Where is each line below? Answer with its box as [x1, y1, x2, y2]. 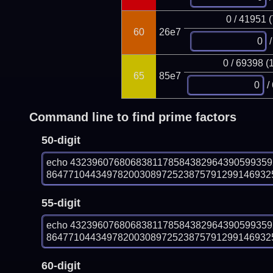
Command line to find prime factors [29, 110, 236, 124]
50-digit [41, 133, 80, 146]
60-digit [41, 259, 80, 272]
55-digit [41, 196, 80, 209]
